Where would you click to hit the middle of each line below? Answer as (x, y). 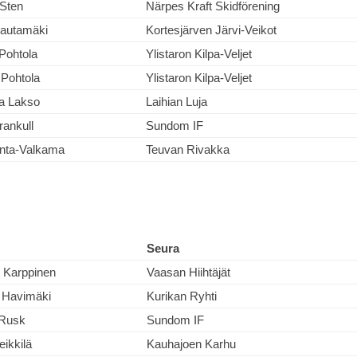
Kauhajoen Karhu (191, 344)
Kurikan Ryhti (182, 296)
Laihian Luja (177, 102)
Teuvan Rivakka (188, 149)
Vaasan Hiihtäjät (188, 272)
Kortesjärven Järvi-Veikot (211, 30)
